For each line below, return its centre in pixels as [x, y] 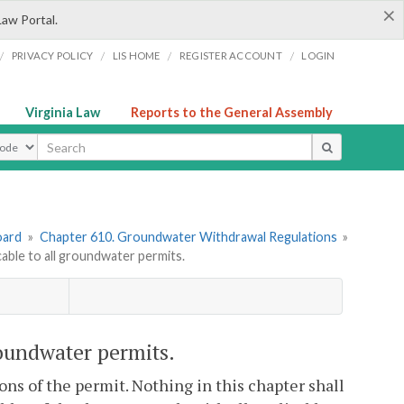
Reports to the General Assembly [232, 112]
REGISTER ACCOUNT [230, 55]
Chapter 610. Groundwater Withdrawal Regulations [188, 237]
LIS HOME [136, 55]
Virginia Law [63, 112]
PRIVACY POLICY [52, 55]
